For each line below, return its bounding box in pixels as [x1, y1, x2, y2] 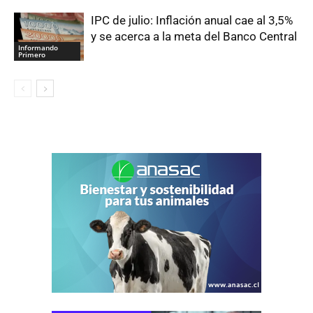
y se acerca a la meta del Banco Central [91, 29, 297, 43]
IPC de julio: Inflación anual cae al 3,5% [91, 13, 293, 27]
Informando [18, 42, 58, 52]
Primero [18, 49, 45, 59]
